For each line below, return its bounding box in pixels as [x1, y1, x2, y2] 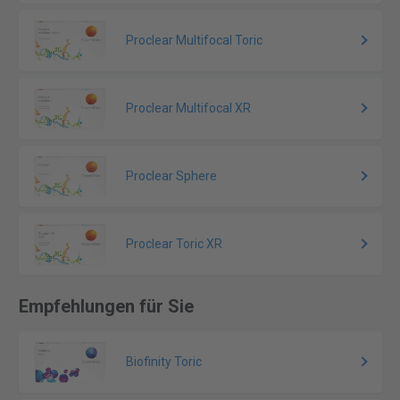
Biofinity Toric [126, 354, 203, 370]
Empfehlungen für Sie [18, 296, 194, 318]
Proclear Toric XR [126, 237, 223, 252]
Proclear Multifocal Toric [126, 33, 263, 48]
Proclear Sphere [126, 169, 218, 184]
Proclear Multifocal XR [126, 101, 252, 116]
